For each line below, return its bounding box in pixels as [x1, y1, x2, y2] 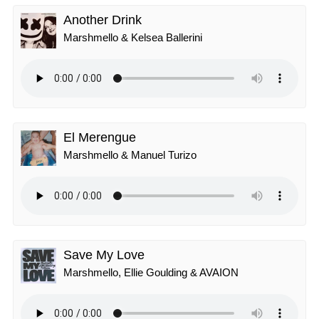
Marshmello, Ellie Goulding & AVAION [63, 266, 239, 278]
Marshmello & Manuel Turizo [63, 149, 197, 161]
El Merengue [63, 130, 136, 145]
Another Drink [63, 13, 142, 27]
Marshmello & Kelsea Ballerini [63, 31, 202, 43]
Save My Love [63, 248, 145, 262]
